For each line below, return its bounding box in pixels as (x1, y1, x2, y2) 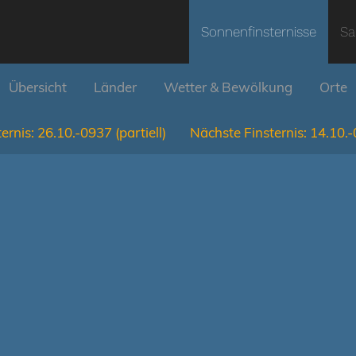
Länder (94, 79, 137, 95)
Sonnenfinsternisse (201, 24, 316, 40)
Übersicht (9, 79, 67, 95)
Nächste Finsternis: (190, 124, 307, 141)
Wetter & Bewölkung (164, 79, 292, 95)
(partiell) (115, 124, 166, 141)
